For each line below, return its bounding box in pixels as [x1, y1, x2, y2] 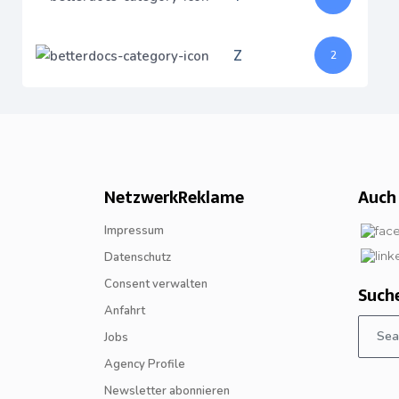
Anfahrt [104, 303, 145, 319]
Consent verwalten [104, 276, 208, 292]
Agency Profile [104, 356, 185, 372]
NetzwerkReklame [104, 184, 244, 210]
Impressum [104, 223, 164, 239]
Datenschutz [104, 249, 171, 265]
